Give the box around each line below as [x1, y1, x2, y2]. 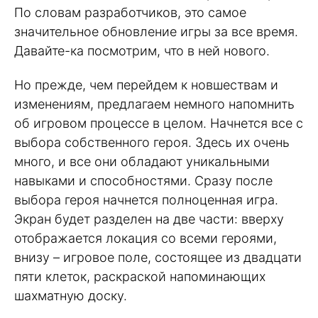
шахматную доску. [14, 288, 127, 304]
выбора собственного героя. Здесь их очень [14, 135, 290, 150]
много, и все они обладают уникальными [14, 154, 270, 170]
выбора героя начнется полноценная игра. [14, 192, 278, 208]
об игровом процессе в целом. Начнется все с [14, 116, 303, 131]
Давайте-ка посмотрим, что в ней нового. [14, 43, 270, 58]
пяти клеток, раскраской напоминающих [14, 269, 265, 285]
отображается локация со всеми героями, [14, 231, 277, 246]
